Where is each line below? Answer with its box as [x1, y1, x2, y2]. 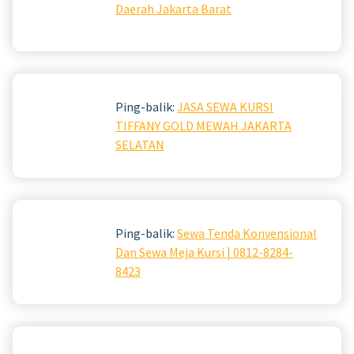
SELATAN [115, 136, 164, 153]
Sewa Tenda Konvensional [177, 224, 317, 241]
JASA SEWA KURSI [177, 98, 273, 115]
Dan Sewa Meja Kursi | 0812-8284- [115, 243, 293, 260]
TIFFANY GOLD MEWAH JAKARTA [115, 117, 292, 134]
